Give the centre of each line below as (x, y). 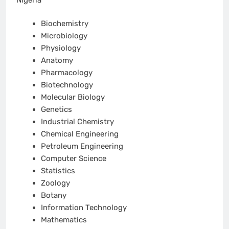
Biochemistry (64, 24)
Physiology (61, 48)
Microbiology (64, 36)
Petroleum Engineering (82, 146)
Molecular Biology (73, 97)
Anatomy (57, 61)
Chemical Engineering (79, 134)
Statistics (58, 171)
